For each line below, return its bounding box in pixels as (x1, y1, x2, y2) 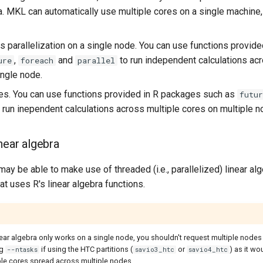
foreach (21, 55, 53, 66)
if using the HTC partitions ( (39, 244, 133, 254)
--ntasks (7, 245, 38, 254)
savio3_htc (134, 245, 174, 254)
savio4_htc (188, 245, 228, 254)
